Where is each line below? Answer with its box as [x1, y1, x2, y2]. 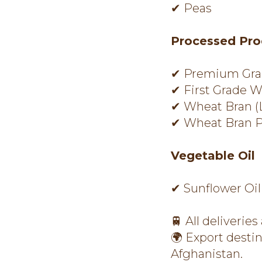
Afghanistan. [171, 247, 243, 261]
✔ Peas [171, 1, 212, 15]
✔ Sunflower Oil [171, 181, 261, 195]
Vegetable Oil [171, 149, 255, 163]
